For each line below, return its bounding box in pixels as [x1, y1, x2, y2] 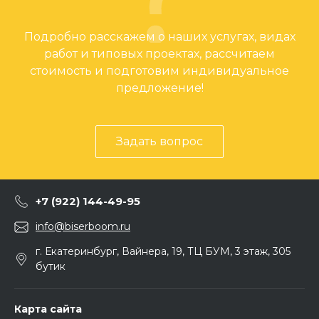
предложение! [115, 80, 204, 95]
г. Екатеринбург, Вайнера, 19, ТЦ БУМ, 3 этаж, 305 [36, 245, 291, 258]
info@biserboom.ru [36, 220, 130, 233]
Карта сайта [14, 303, 82, 315]
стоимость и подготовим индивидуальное [30, 63, 289, 78]
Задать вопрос [116, 134, 203, 148]
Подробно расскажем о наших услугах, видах [23, 29, 296, 43]
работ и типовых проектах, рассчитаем [44, 46, 275, 61]
